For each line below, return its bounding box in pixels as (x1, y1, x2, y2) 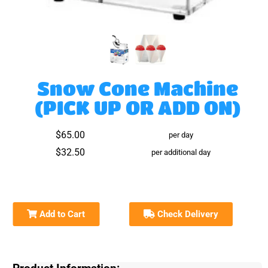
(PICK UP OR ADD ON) (34, 96, 240, 118)
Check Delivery (155, 209, 219, 220)
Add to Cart (37, 209, 86, 220)
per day (169, 130, 194, 139)
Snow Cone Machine (36, 77, 238, 99)
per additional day (151, 148, 211, 157)
